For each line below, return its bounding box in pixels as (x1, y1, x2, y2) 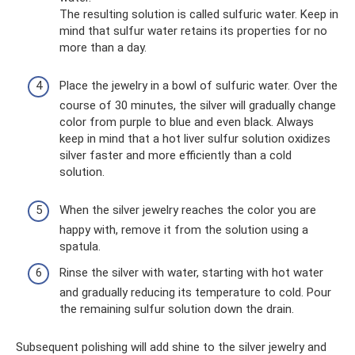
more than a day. (59, 40, 147, 55)
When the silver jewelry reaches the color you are (59, 202, 316, 217)
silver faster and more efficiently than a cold (59, 147, 292, 162)
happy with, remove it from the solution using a (59, 222, 308, 237)
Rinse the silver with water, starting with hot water (59, 265, 323, 281)
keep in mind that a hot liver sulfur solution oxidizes (59, 131, 330, 146)
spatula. (59, 239, 101, 254)
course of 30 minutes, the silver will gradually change (59, 97, 336, 113)
